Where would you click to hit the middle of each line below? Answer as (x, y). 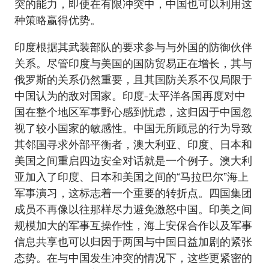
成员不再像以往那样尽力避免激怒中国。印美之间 (133, 209)
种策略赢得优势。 (58, 20)
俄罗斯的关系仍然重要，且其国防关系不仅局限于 (133, 80)
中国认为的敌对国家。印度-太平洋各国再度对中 (130, 96)
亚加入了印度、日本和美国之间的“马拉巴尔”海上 (131, 177)
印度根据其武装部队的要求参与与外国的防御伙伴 (133, 47)
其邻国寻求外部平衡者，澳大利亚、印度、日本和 (133, 144)
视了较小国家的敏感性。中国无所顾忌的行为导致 (133, 128)
